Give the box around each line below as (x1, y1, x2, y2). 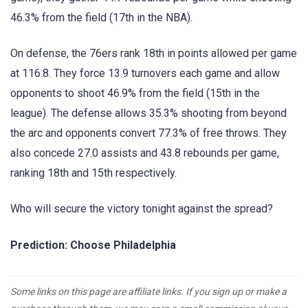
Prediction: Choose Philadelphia (10, 238, 176, 252)
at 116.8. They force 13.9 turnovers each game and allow (10, 67, 280, 80)
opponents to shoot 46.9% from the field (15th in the (10, 87, 260, 100)
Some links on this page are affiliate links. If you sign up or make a (10, 285, 287, 297)
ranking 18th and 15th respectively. (10, 166, 177, 180)
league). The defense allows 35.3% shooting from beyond (10, 107, 287, 120)
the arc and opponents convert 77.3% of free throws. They (10, 126, 287, 140)
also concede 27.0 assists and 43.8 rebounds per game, (10, 146, 279, 160)
